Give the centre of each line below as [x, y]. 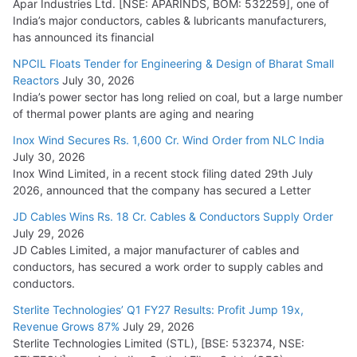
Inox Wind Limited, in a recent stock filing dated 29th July [163, 173]
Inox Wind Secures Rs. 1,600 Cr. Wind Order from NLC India [169, 139]
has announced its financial [83, 37]
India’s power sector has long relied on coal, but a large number [178, 96]
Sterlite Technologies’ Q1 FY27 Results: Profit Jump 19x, [158, 309]
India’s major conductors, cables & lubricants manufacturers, [170, 20]
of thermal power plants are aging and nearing [133, 113]
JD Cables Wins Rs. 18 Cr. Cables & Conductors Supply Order [173, 216]
